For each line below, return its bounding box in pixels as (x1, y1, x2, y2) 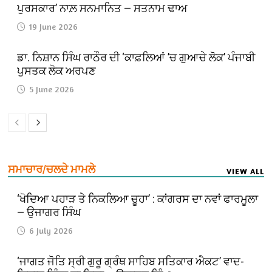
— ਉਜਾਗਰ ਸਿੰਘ (17, 205, 81, 219)
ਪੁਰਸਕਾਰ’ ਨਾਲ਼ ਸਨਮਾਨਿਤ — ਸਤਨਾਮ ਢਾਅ (17, 1, 188, 15)
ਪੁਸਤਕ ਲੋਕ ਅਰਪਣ (17, 64, 97, 77)
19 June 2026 (29, 21, 78, 32)
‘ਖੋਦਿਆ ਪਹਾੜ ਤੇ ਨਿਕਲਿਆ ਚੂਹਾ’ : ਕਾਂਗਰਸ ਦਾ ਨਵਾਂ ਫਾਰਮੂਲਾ (17, 192, 259, 205)
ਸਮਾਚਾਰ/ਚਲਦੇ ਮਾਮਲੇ (8, 162, 96, 175)
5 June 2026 (29, 83, 75, 94)
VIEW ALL (226, 166, 264, 176)
